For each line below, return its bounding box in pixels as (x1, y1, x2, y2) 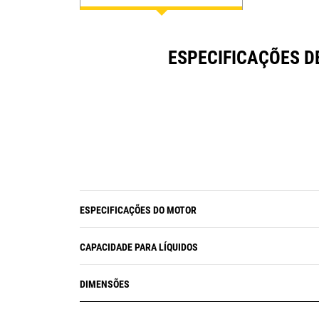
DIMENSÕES (80, 278, 130, 290)
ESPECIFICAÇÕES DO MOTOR (80, 204, 197, 216)
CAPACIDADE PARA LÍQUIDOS (80, 241, 198, 253)
